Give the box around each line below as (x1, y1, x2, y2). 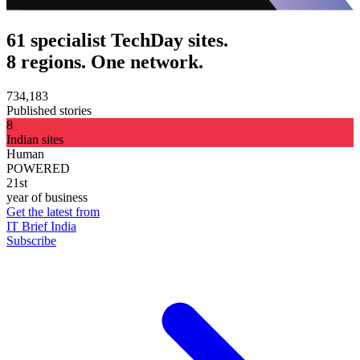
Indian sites (6, 132, 63, 146)
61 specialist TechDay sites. (6, 29, 228, 51)
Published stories (6, 103, 92, 117)
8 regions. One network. (6, 51, 203, 72)
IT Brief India (6, 219, 76, 233)
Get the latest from (6, 204, 100, 219)
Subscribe (6, 233, 56, 247)
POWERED (6, 161, 70, 175)
